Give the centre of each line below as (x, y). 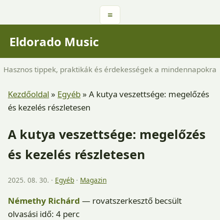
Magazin (93, 180)
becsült (168, 200)
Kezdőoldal (28, 94)
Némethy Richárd (44, 200)
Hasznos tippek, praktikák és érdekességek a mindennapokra (110, 69)
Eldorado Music (54, 41)
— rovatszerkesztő (116, 200)
